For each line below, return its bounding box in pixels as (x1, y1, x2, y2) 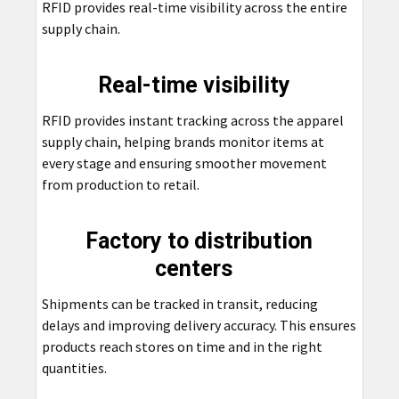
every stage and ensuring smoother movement (41, 153, 327, 172)
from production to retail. (41, 175, 199, 193)
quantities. (41, 358, 107, 377)
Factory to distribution (85, 227, 313, 254)
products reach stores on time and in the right (41, 337, 322, 355)
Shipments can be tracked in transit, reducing (41, 294, 318, 313)
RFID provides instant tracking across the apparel (41, 110, 344, 129)
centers (155, 255, 244, 281)
